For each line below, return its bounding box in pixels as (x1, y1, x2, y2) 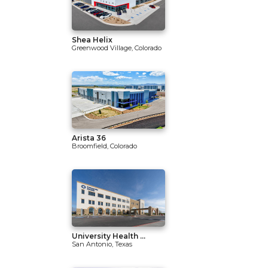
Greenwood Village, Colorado (72, 44, 162, 52)
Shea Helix (72, 35, 112, 44)
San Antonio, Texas (72, 240, 132, 248)
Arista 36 (72, 133, 106, 142)
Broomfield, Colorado (72, 142, 137, 150)
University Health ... (72, 232, 145, 240)
